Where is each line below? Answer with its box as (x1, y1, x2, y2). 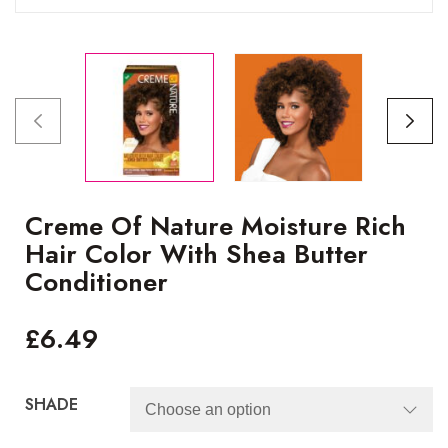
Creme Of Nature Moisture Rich (25, 207, 407, 246)
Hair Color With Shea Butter (25, 235, 369, 274)
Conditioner (25, 263, 168, 302)
